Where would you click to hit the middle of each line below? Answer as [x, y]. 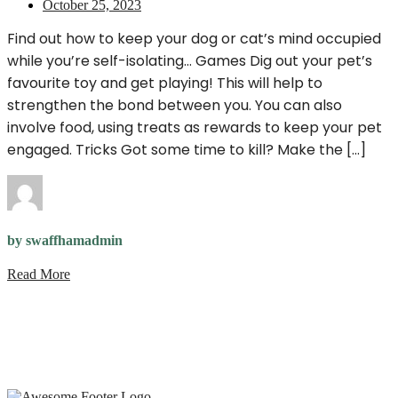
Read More [39, 274]
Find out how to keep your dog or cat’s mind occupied [194, 38]
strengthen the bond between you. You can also [175, 105]
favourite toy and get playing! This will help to [165, 83]
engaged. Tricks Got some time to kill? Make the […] [187, 149]
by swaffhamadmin [65, 240]
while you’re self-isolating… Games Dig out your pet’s [190, 60]
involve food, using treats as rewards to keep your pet [195, 127]
